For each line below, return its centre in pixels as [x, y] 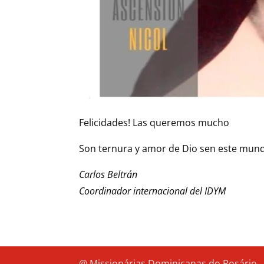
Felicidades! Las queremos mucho [154, 122]
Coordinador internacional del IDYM [153, 191]
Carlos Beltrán [108, 174]
